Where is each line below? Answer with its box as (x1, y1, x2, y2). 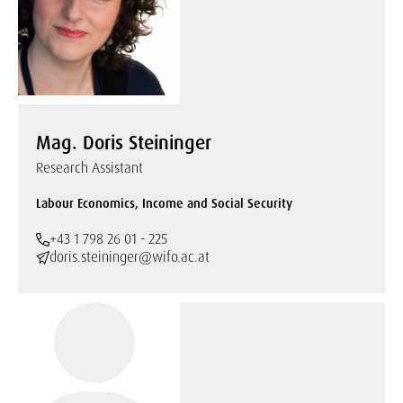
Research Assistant (36, 158, 143, 177)
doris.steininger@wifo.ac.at (49, 247, 210, 266)
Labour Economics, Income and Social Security (36, 195, 292, 211)
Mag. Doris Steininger (36, 130, 211, 156)
